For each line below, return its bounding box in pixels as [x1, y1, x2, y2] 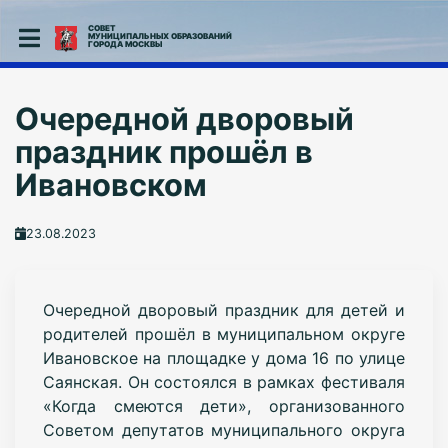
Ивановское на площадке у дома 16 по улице [42, 347, 406, 368]
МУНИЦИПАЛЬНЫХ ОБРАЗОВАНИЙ [87, 31, 232, 41]
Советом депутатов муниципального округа [42, 419, 406, 440]
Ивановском [14, 166, 207, 203]
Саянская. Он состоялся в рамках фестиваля [42, 371, 406, 392]
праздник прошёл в [14, 133, 313, 170]
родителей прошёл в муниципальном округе [42, 323, 406, 344]
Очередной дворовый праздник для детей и [42, 299, 406, 320]
